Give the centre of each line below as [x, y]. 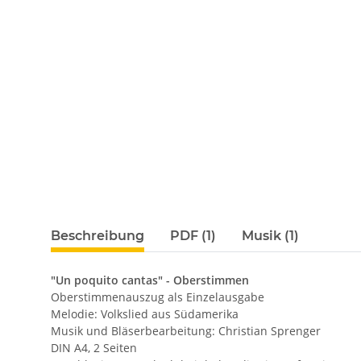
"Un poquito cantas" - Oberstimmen [150, 280]
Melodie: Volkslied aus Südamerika [145, 313]
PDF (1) [193, 235]
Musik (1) [270, 235]
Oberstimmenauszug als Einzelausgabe [158, 297]
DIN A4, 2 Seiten [94, 347]
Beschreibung [98, 235]
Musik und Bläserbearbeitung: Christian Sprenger [186, 330]
